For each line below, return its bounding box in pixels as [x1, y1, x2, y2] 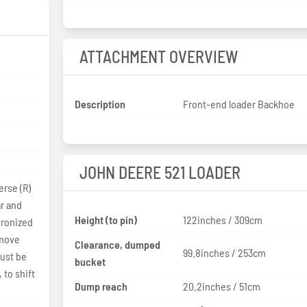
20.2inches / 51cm [183, 279, 261, 293]
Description [74, 97, 125, 110]
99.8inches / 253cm [183, 246, 267, 260]
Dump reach [74, 279, 127, 293]
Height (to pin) [74, 212, 137, 226]
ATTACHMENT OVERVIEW [79, 46, 238, 66]
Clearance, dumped [74, 237, 160, 251]
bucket [74, 254, 106, 268]
